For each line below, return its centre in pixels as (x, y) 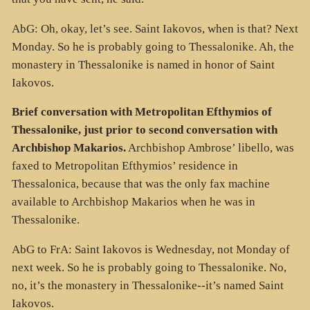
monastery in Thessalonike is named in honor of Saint (143, 64)
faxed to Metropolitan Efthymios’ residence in (125, 166)
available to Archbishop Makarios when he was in (133, 202)
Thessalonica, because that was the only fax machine (140, 184)
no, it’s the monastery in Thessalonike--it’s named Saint (147, 285)
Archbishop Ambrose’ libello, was (210, 148)
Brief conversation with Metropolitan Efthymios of (142, 112)
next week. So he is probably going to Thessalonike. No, (149, 267)
